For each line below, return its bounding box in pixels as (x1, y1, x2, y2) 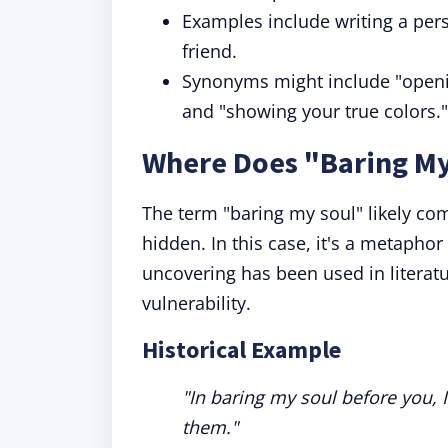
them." (182, 415, 238, 439)
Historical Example (142, 334, 341, 365)
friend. (182, 39, 237, 63)
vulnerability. (142, 291, 251, 315)
